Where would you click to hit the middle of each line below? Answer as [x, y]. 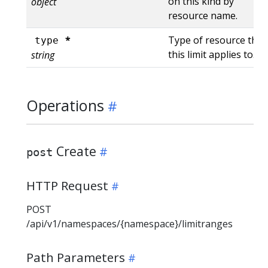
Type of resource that [217, 40]
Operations [65, 105]
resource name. [203, 15]
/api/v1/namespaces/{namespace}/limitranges [130, 223]
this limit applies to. [211, 54]
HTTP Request [67, 185]
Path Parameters [76, 257]
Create [74, 151]
